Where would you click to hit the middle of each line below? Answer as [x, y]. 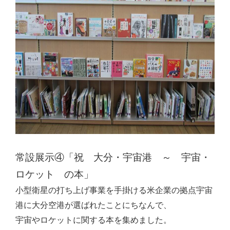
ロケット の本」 [54, 174]
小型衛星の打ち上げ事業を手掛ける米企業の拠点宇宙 [114, 190]
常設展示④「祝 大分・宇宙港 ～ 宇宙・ [113, 157]
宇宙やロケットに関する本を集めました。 [93, 220]
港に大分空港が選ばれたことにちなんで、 [93, 205]
